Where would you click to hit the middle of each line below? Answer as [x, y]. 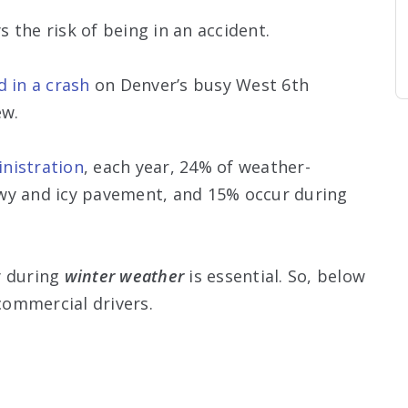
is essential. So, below [275, 275]
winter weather [124, 275]
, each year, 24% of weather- [197, 166]
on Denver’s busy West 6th [199, 84]
